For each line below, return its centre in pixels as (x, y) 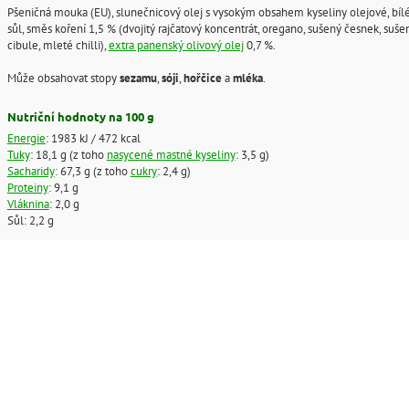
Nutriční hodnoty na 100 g (80, 117)
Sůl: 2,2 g (30, 220)
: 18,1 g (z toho (68, 154)
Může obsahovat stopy (63, 78)
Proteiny (27, 187)
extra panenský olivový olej (176, 45)
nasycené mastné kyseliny (171, 154)
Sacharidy (31, 170)
